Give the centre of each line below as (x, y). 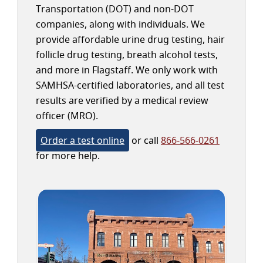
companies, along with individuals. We (120, 24)
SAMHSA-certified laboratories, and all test (130, 85)
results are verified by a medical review (122, 100)
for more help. (68, 156)
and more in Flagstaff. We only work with (127, 70)
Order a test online (82, 140)
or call (145, 140)
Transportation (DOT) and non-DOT (115, 9)
